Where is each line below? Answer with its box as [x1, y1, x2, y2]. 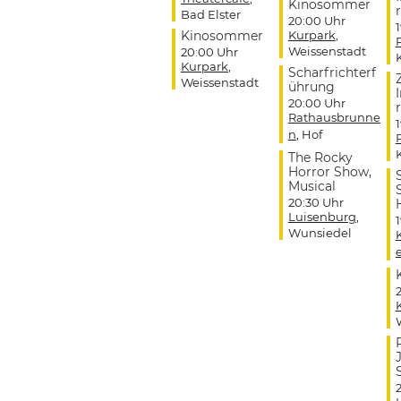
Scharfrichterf [287, 64, 376, 81]
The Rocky [287, 149, 353, 166]
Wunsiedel [287, 226, 352, 241]
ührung [287, 79, 335, 96]
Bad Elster [180, 7, 241, 22]
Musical [287, 178, 336, 195]
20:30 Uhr [287, 195, 344, 210]
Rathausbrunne [287, 110, 380, 125]
